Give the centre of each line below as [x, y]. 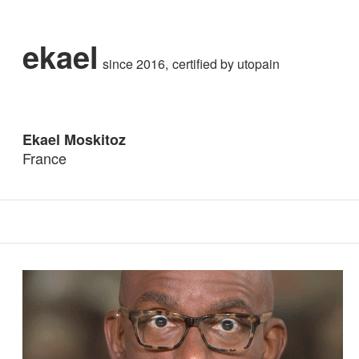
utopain [258, 64]
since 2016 [133, 64]
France [44, 158]
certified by [204, 64]
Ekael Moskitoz [74, 139]
